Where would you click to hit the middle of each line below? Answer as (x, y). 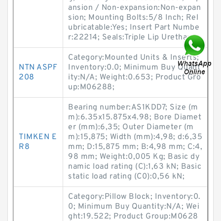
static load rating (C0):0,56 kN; (126, 177)
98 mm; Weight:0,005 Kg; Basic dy (134, 157)
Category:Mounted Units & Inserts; (134, 58)
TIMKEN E (38, 137)
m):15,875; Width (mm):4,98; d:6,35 (135, 137)
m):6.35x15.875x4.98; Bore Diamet (135, 117)
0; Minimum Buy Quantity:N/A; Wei (134, 207)
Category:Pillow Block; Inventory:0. (134, 197)
